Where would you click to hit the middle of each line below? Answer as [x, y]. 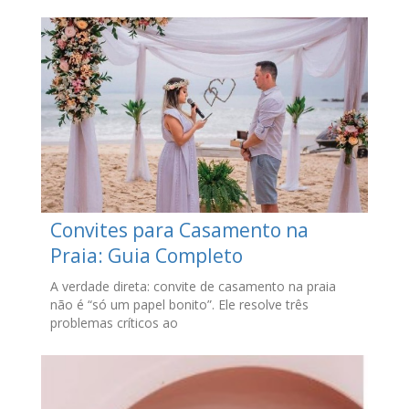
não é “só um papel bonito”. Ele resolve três [179, 305]
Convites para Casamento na [179, 231]
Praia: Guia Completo [146, 256]
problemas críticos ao [114, 323]
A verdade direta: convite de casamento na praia [193, 287]
